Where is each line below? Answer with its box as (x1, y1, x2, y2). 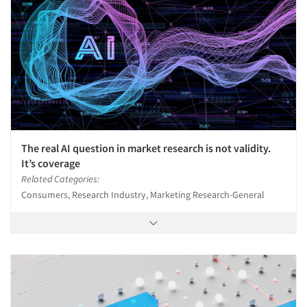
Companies (27, 276, 105, 297)
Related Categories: (21, 173, 99, 186)
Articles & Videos (27, 240, 140, 261)
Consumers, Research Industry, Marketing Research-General (21, 188, 265, 201)
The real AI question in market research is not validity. (21, 141, 271, 156)
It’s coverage (21, 156, 80, 171)
